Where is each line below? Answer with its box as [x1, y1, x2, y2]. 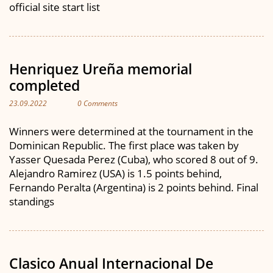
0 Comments [77, 98, 118, 108]
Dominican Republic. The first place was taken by [9, 138, 239, 152]
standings [9, 194, 54, 208]
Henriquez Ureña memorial [9, 59, 192, 79]
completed [9, 76, 80, 95]
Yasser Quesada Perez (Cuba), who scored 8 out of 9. [9, 152, 258, 166]
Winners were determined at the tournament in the [9, 124, 253, 138]
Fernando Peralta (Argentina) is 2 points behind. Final [9, 180, 258, 194]
